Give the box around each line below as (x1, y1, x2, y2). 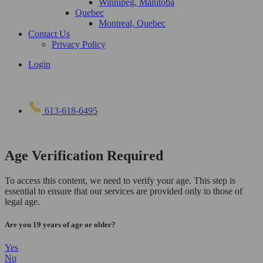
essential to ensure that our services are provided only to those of (5, 186, 242, 196)
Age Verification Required (5, 147, 163, 163)
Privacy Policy (52, 39, 106, 49)
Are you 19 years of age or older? (5, 220, 116, 229)
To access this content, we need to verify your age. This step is (5, 175, 235, 186)
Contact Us (28, 28, 70, 39)
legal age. (5, 196, 40, 207)
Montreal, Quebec (99, 18, 166, 28)
